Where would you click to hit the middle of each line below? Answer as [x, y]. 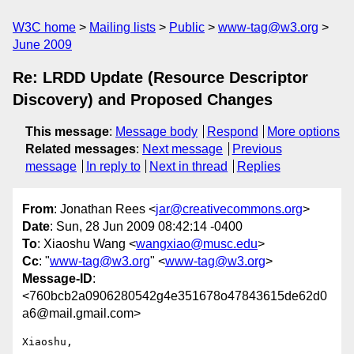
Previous [257, 149]
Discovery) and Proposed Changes [143, 100]
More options [304, 132]
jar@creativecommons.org [229, 209]
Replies [258, 166]
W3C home [44, 27]
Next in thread [189, 166]
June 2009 [42, 45]
